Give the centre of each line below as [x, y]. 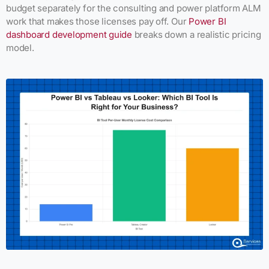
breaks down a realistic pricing [196, 34]
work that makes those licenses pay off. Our [98, 21]
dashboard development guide [69, 34]
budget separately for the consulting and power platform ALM [134, 8]
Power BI [207, 21]
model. [20, 47]
